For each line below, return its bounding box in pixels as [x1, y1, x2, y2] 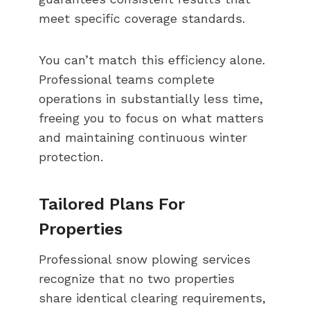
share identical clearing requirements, [39, 290, 266, 305]
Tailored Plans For [39, 194, 185, 214]
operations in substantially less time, [39, 91, 263, 106]
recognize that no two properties [39, 271, 235, 286]
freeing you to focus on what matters [39, 110, 264, 125]
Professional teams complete [39, 71, 215, 86]
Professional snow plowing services [39, 251, 250, 266]
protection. [39, 149, 103, 164]
